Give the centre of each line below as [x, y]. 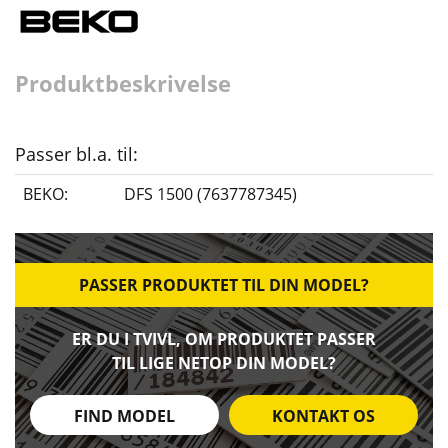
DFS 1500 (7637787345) [210, 194]
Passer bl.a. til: [76, 154]
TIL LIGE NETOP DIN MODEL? [224, 363]
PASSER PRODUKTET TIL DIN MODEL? [224, 285]
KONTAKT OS [323, 416]
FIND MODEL [124, 416]
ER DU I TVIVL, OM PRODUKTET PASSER [224, 339]
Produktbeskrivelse [123, 83]
